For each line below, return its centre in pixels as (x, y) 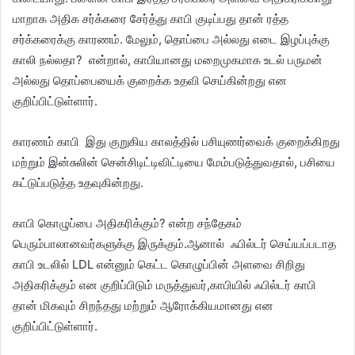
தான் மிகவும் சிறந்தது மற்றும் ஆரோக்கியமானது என (143, 305)
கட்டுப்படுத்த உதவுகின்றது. (78, 182)
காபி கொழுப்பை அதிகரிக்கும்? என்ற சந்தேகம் (127, 223)
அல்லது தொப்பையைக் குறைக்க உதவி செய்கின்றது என (150, 80)
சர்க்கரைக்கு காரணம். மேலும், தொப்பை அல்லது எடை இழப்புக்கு (171, 39)
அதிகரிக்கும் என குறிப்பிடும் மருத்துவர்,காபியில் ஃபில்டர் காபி (164, 284)
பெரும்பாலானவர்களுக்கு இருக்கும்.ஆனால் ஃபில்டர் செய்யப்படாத (174, 243)
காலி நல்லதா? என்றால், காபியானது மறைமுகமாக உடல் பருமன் (168, 59)
